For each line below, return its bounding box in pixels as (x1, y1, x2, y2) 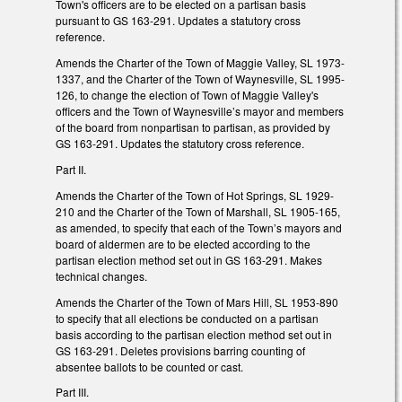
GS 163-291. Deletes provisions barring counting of (56, 342, 305, 358)
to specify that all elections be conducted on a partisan (56, 310, 319, 326)
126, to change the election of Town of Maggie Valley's (56, 87, 319, 103)
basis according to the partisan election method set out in (56, 326, 332, 342)
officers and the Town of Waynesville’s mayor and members (56, 103, 344, 119)
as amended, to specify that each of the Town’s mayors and (56, 219, 342, 235)
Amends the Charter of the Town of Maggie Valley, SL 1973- (56, 55, 345, 71)
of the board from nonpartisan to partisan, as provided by (56, 119, 330, 135)
